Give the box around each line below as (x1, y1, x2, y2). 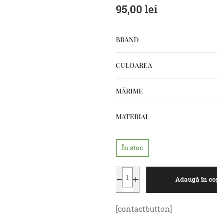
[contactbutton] (116, 203, 172, 214)
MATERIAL (116, 111, 149, 121)
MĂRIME (116, 86, 143, 95)
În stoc (121, 143, 143, 153)
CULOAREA (116, 60, 152, 70)
